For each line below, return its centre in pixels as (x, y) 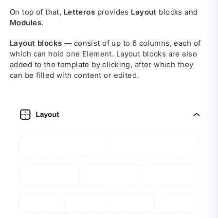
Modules (26, 23)
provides (113, 12)
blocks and (177, 12)
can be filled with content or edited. (74, 75)
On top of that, (37, 12)
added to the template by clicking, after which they (102, 65)
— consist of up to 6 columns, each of (131, 43)
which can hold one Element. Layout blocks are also (104, 54)
